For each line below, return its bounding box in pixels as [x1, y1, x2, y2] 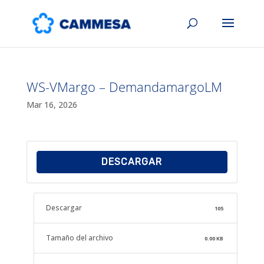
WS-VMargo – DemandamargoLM [26, 78, 222, 95]
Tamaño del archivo [45, 233, 113, 243]
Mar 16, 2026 [26, 99, 77, 110]
